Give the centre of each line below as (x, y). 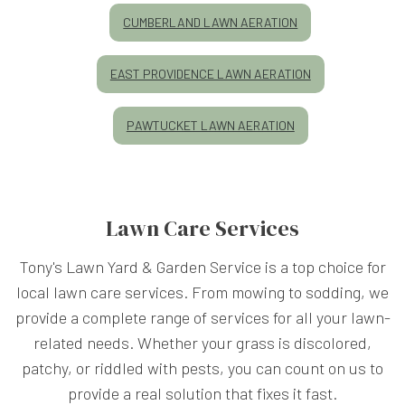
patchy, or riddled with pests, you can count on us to (202, 367)
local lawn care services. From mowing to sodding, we (202, 292)
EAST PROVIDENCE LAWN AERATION (210, 73)
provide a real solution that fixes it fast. (202, 393)
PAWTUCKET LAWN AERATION (210, 125)
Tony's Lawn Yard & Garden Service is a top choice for (202, 266)
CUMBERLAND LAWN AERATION (211, 22)
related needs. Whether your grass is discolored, (202, 342)
